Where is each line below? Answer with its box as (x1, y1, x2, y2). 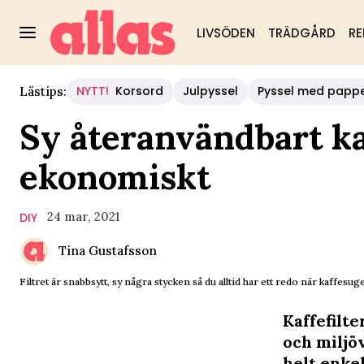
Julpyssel (183, 83, 238, 99)
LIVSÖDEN (196, 24, 255, 41)
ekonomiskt (19, 155, 210, 199)
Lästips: (19, 83, 67, 99)
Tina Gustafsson (58, 243, 157, 258)
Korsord (115, 83, 163, 99)
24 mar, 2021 (47, 209, 119, 224)
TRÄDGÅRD (267, 24, 336, 41)
